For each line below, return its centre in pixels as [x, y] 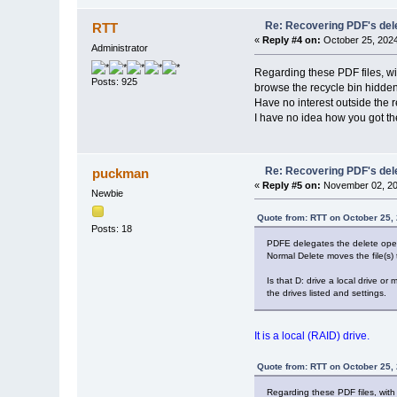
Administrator [120, 48]
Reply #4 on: [291, 40]
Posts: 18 [112, 228]
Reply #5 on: [291, 185]
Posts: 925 [115, 81]
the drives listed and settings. [326, 293]
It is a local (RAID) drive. [311, 336]
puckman [120, 173]
